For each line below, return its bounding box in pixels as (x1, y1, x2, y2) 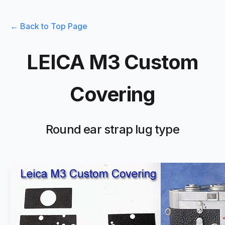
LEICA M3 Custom (27, 49, 198, 74)
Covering (69, 81, 156, 106)
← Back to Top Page (10, 21, 87, 31)
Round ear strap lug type (46, 122, 179, 137)
